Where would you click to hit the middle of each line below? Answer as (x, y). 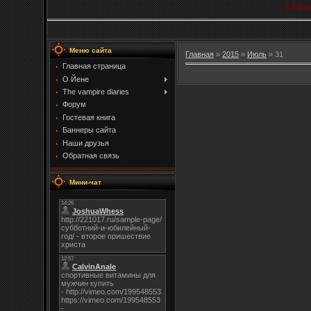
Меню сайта (91, 51)
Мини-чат (85, 183)
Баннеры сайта (89, 130)
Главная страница (94, 66)
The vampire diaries (96, 92)
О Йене (76, 79)
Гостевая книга (89, 117)
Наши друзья (86, 143)
